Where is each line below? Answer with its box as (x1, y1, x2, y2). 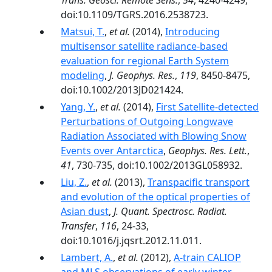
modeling (61, 69, 104, 82)
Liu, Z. (61, 175, 87, 189)
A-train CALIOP (174, 251, 241, 264)
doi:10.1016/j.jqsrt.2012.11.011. (61, 234, 202, 247)
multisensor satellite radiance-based (61, 39, 228, 53)
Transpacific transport (148, 175, 250, 189)
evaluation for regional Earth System (61, 54, 229, 67)
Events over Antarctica (61, 144, 163, 157)
